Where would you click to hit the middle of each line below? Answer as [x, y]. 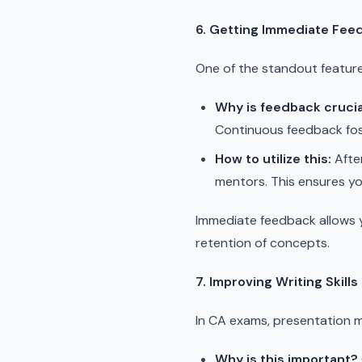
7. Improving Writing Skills [277, 282]
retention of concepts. [263, 243]
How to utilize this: [273, 159]
